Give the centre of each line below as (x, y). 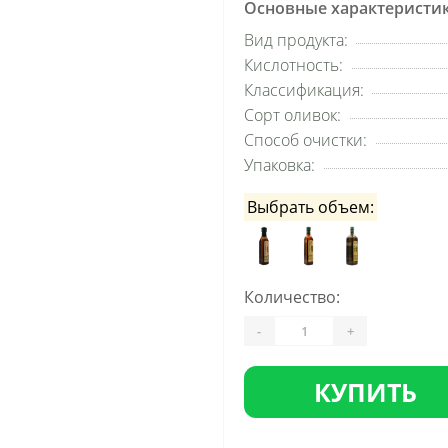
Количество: (292, 297)
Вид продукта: (296, 40)
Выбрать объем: (311, 207)
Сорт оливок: (292, 115)
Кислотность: (293, 65)
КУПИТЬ (365, 392)
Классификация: (304, 90)
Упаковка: (279, 165)
